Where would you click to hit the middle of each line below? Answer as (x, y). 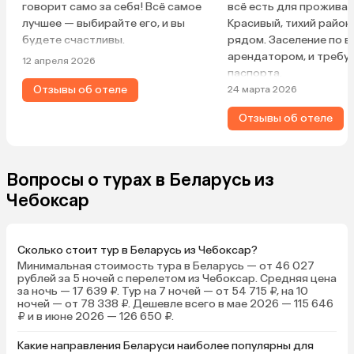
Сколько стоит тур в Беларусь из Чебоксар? (137, 250)
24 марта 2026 (262, 90)
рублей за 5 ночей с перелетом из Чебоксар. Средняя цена (177, 279)
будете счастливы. (73, 40)
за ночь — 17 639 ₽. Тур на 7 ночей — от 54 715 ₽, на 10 (163, 292)
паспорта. (255, 73)
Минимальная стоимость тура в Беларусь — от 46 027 (166, 266)
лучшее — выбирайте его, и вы (104, 24)
